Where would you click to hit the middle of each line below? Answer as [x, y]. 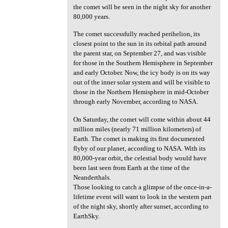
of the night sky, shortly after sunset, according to [141, 206]
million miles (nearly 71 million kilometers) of [137, 129]
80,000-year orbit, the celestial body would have [140, 158]
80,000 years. [91, 16]
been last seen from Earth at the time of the [131, 167]
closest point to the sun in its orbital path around [140, 44]
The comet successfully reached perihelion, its [136, 34]
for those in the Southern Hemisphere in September [143, 63]
